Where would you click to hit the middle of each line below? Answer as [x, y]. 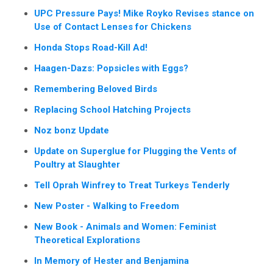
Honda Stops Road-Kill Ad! [91, 48]
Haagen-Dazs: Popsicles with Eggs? [111, 69]
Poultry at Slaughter [77, 165]
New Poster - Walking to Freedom [107, 206]
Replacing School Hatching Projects [112, 110]
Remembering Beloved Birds [96, 89]
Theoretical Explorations [87, 240]
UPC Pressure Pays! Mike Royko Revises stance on [144, 14]
